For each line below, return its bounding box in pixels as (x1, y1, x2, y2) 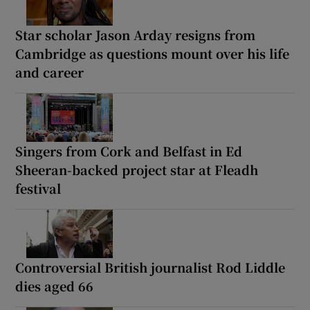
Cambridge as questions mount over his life (15, 44, 290, 62)
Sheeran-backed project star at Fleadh (15, 160, 259, 179)
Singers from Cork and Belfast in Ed (15, 141, 243, 160)
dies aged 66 (15, 276, 94, 295)
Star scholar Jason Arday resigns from (15, 25, 256, 44)
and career (15, 62, 84, 81)
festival (15, 179, 62, 197)
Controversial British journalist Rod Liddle (15, 257, 286, 276)
